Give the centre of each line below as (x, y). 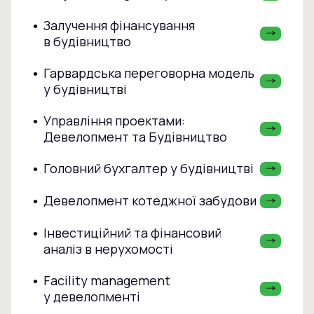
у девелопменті (91, 296)
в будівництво (87, 41)
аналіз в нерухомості (108, 248)
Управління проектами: (114, 120)
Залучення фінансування (119, 25)
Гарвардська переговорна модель (149, 73)
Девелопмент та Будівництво (135, 136)
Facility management (107, 280)
